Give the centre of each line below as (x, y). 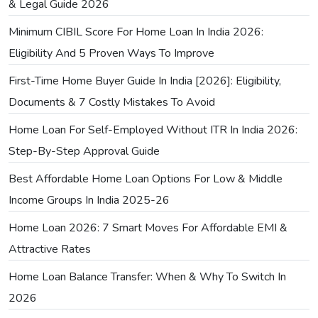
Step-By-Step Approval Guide (84, 151)
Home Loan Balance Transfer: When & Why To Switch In (147, 276)
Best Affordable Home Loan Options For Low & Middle (146, 179)
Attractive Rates (50, 249)
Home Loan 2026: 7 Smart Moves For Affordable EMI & (148, 227)
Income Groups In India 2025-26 (89, 200)
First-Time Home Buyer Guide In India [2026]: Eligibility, (145, 81)
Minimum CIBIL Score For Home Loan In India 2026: (136, 32)
